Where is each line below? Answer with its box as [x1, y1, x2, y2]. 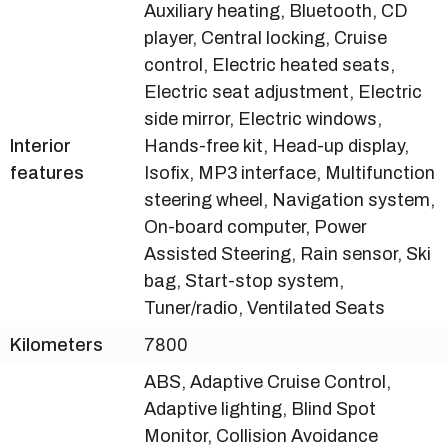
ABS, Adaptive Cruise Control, [144, 372, 391, 393]
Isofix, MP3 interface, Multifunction [144, 163, 435, 184]
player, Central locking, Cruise [144, 28, 387, 49]
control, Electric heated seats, [144, 55, 395, 76]
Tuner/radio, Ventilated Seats [144, 298, 385, 319]
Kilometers [10, 335, 103, 356]
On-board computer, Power [144, 217, 367, 238]
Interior [10, 136, 71, 157]
